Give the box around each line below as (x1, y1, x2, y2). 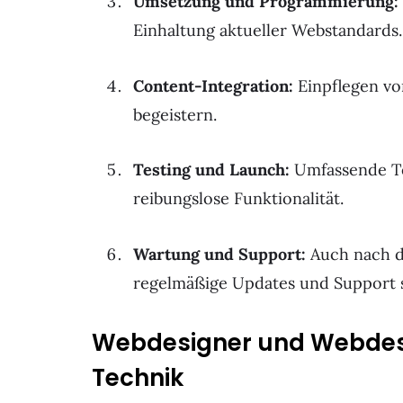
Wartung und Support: (133, 244, 306, 265)
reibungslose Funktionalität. (133, 188, 344, 210)
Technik (92, 361, 184, 394)
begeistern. (133, 103, 217, 125)
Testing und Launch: (133, 159, 290, 181)
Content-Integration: (133, 75, 293, 96)
